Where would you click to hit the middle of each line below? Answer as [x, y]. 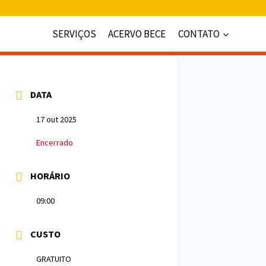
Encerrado [55, 142]
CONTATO [199, 34]
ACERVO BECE [137, 34]
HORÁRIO [50, 176]
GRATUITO [54, 259]
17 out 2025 [56, 119]
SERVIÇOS [75, 34]
